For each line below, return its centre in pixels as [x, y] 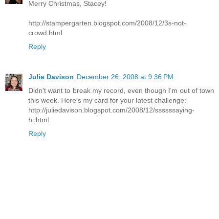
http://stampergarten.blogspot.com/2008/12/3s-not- [107, 23]
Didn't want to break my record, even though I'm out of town [121, 91]
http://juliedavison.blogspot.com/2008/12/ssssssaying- [111, 110]
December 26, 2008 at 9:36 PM [125, 77]
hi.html [39, 120]
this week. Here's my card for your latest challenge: [107, 100]
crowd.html [45, 33]
